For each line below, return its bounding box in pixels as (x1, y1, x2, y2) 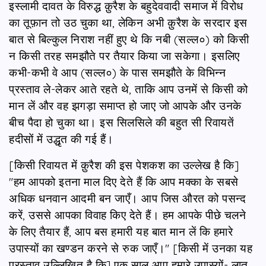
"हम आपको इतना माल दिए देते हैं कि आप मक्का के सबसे (9, 174, 239, 189)
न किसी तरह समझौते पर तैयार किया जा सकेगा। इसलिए (9, 48, 240, 63)
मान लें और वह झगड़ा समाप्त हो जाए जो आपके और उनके (9, 98, 242, 113)
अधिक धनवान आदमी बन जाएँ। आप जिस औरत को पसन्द (9, 191, 246, 205)
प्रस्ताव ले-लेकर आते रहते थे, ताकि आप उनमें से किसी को (9, 81, 248, 96)
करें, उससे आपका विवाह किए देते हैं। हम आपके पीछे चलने (9, 207, 246, 222)
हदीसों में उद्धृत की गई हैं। (9, 131, 114, 146)
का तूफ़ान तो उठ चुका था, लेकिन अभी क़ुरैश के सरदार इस (9, 15, 248, 30)
